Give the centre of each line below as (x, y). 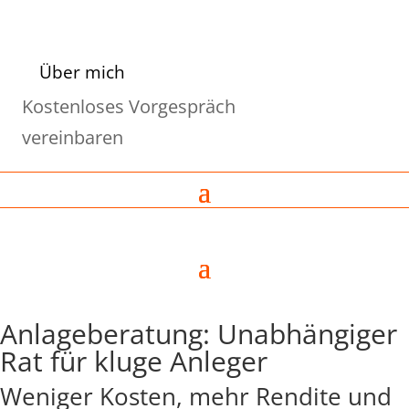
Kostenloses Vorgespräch (129, 107)
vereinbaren (73, 138)
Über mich (82, 72)
